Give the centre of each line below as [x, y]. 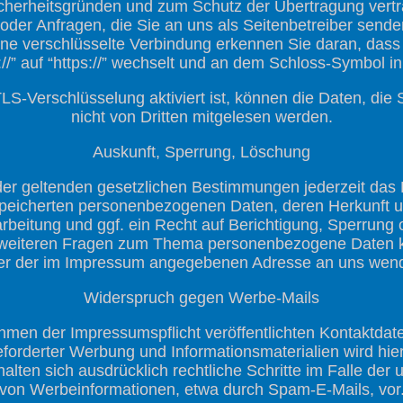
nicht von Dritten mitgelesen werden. [201, 116]
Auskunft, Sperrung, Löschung [201, 152]
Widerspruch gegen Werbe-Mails [201, 297]
